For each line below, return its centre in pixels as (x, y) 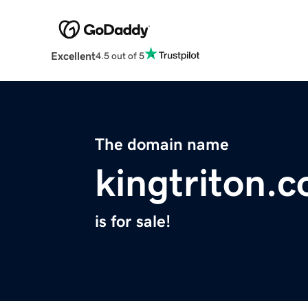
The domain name (162, 145)
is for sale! (133, 222)
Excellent (73, 56)
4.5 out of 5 (120, 55)
